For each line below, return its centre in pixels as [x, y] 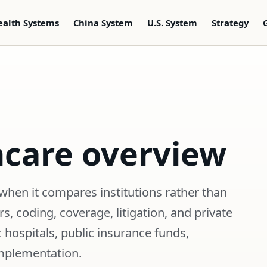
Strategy [230, 22]
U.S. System [172, 22]
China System [103, 22]
